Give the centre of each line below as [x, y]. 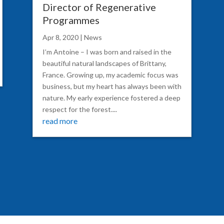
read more [60, 120]
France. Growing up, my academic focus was [110, 74]
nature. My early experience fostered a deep [111, 97]
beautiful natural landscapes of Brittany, [104, 63]
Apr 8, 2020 [60, 37]
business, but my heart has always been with [112, 86]
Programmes [71, 20]
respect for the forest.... [79, 109]
